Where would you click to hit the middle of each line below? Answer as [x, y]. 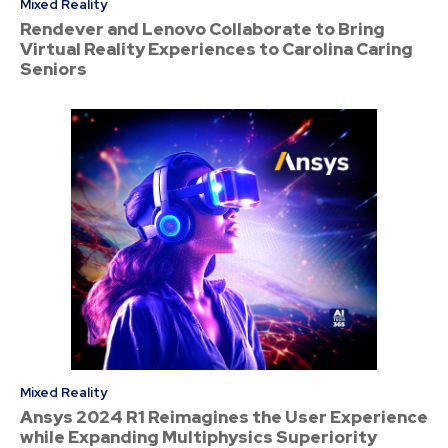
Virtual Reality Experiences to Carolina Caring [216, 48]
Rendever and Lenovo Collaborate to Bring [202, 28]
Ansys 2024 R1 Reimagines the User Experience [224, 416]
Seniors [53, 68]
